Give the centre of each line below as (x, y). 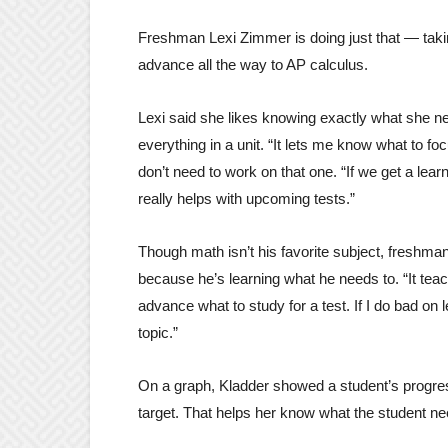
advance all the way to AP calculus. (253, 64)
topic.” (158, 332)
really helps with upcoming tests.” (246, 198)
